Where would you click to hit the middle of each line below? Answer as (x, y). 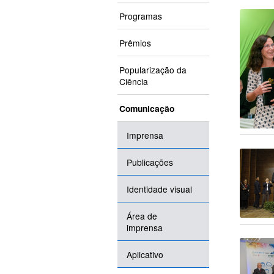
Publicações (150, 162)
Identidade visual (159, 189)
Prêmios (135, 43)
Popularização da (153, 70)
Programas (141, 16)
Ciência (134, 82)
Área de (142, 216)
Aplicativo (145, 255)
